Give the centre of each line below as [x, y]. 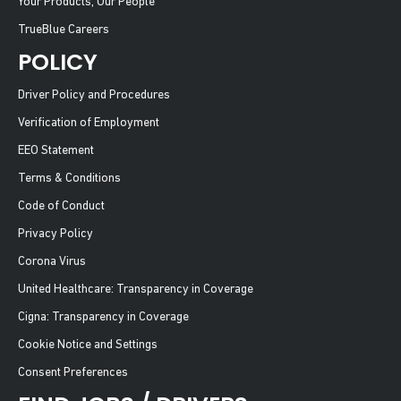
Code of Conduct [61, 206]
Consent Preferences [73, 372]
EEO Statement [56, 150]
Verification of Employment [89, 123]
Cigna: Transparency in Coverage [103, 317]
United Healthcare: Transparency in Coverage [136, 289]
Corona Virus [52, 261]
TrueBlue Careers [64, 30]
